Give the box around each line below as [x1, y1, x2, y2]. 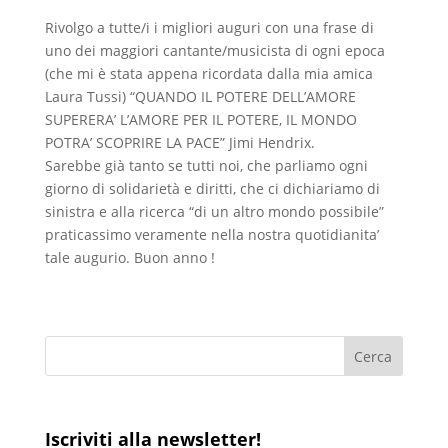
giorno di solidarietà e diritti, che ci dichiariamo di [44, 179, 380, 198]
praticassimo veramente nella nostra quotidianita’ [44, 225, 379, 244]
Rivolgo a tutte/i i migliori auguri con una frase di [44, 18, 374, 37]
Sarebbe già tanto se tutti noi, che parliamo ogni [44, 156, 368, 175]
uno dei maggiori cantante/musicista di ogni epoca [44, 41, 385, 60]
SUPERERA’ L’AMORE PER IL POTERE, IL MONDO [44, 110, 357, 129]
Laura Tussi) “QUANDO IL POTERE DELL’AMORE [44, 87, 356, 106]
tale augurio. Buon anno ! [44, 248, 215, 267]
